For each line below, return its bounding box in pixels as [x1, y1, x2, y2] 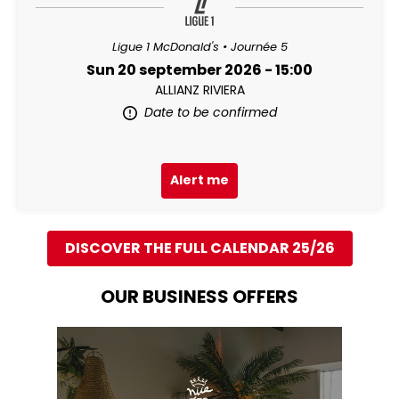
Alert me [170, 171, 229, 190]
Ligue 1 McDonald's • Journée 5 [111, 37, 288, 55]
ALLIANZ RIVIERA [154, 80, 245, 99]
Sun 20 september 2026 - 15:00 [86, 59, 313, 80]
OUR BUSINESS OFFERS [101, 283, 298, 309]
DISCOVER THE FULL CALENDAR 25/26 [64, 237, 335, 258]
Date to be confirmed [143, 102, 277, 121]
